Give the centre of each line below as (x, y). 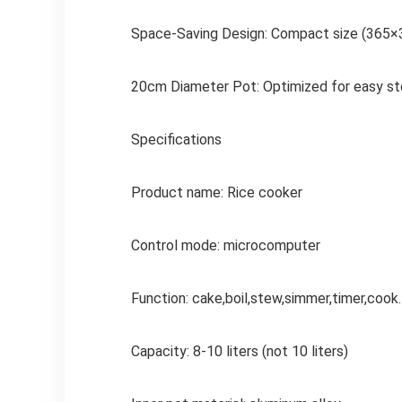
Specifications (176, 140)
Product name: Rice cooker (216, 193)
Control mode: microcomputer (225, 246)
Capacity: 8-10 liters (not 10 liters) (239, 352)
